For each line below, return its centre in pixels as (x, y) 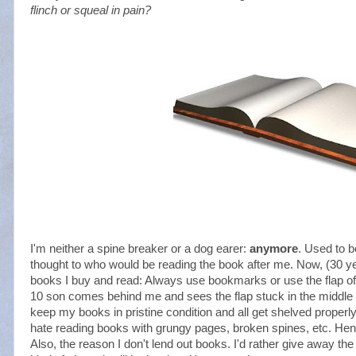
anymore (274, 249)
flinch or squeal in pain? (91, 10)
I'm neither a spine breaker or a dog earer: (140, 249)
